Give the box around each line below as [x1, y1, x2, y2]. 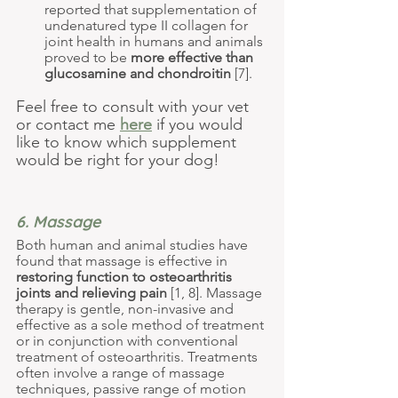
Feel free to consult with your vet [16, 97, 253, 117]
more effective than [131, 49, 257, 67]
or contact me [16, 115, 120, 135]
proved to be [44, 49, 131, 67]
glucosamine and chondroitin [44, 65, 235, 83]
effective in [158, 252, 231, 270]
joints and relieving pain [16, 284, 167, 302]
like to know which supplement [16, 132, 241, 153]
